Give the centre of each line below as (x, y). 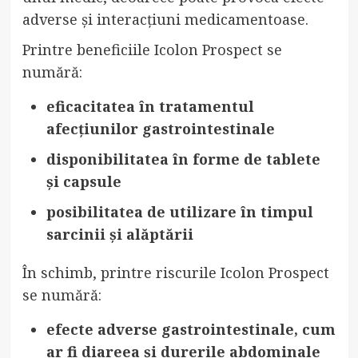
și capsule (84, 182)
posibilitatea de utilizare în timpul (179, 212)
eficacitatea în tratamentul (150, 107)
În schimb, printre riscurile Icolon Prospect (175, 273)
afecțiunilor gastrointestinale (160, 129)
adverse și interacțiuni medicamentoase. (165, 20)
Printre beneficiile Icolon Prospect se (152, 50)
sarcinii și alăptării (119, 235)
